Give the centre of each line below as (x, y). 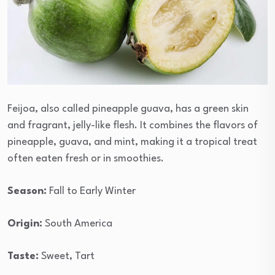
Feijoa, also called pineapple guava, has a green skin (128, 109)
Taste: (23, 257)
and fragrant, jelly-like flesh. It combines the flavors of (133, 126)
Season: (27, 192)
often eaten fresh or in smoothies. (86, 159)
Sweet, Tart (67, 257)
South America (77, 224)
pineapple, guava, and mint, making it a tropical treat (132, 142)
